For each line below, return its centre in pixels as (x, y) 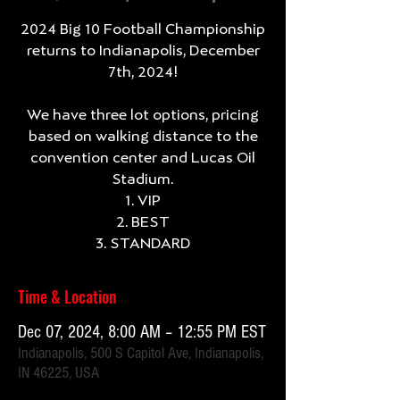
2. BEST (143, 222)
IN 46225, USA (58, 373)
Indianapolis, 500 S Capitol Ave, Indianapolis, (141, 353)
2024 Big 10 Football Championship (143, 29)
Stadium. (143, 179)
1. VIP (143, 200)
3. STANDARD (143, 243)
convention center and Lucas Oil (143, 158)
